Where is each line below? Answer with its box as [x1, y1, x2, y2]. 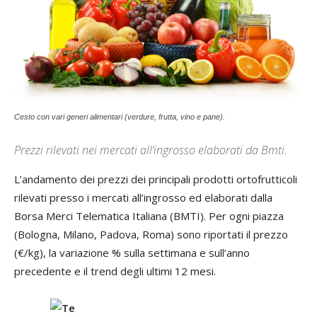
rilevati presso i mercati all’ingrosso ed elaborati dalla [14, 190, 272, 204]
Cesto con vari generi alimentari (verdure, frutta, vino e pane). [14, 112, 225, 121]
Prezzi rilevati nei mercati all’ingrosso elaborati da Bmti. [14, 142, 287, 158]
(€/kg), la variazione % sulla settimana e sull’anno [14, 245, 250, 260]
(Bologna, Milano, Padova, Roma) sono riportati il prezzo [14, 226, 288, 241]
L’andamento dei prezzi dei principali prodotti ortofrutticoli [14, 171, 297, 186]
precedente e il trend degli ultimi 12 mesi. [14, 263, 216, 278]
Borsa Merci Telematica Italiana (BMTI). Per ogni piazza [14, 208, 284, 223]
